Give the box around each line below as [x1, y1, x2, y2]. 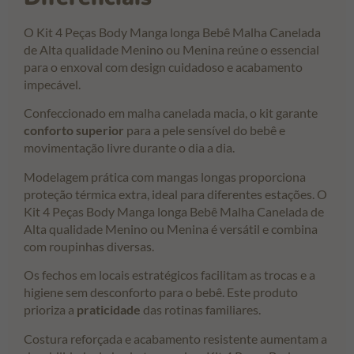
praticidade [77, 302, 141, 318]
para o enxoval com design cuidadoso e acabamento [24, 59, 303, 75]
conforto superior [24, 122, 124, 138]
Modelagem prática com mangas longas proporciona [24, 168, 306, 184]
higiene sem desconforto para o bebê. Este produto [24, 284, 298, 300]
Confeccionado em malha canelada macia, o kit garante [24, 105, 318, 121]
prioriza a [24, 302, 77, 318]
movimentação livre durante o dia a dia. [24, 140, 235, 156]
